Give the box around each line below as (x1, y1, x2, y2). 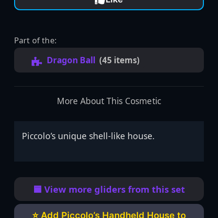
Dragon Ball (44, 54, 97, 66)
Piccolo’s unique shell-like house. (21, 130, 155, 142)
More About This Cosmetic (56, 95, 162, 107)
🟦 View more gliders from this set (33, 182, 185, 195)
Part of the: (14, 35, 56, 46)
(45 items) (99, 54, 140, 66)
